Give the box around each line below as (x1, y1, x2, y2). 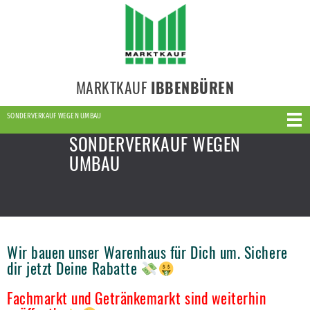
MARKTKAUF (75, 76, 151, 98)
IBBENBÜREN (151, 76, 235, 98)
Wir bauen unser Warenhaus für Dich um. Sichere (7, 241, 288, 263)
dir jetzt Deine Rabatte (7, 257, 141, 279)
